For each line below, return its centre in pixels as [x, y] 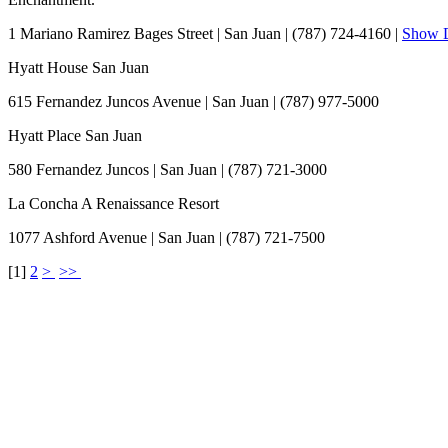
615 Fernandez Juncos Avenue [104, 101]
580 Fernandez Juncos [78, 169]
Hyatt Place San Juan [75, 135]
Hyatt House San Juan [78, 67]
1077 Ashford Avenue [77, 237]
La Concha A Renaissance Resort [113, 203]
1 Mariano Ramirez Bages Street [110, 33]
